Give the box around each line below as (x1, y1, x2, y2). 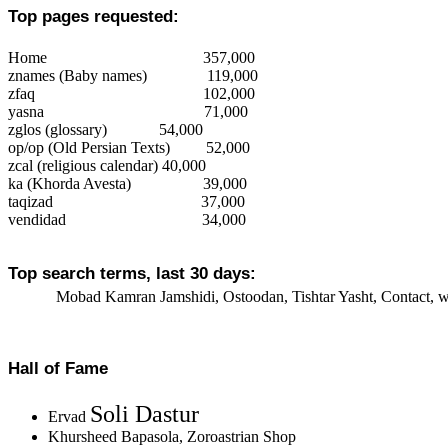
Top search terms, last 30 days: (8, 263, 256, 283)
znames (8, 67, 55, 84)
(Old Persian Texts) (44, 139, 170, 156)
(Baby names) (55, 67, 147, 84)
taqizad (8, 193, 53, 210)
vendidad (8, 211, 66, 228)
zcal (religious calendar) (8, 157, 158, 174)
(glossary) (41, 121, 107, 138)
